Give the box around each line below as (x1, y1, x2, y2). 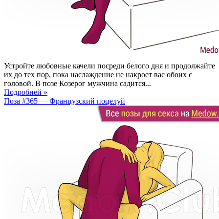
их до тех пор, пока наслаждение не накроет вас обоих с (4, 70, 192, 79)
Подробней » (4, 88, 47, 96)
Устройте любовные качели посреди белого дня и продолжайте (4, 61, 215, 70)
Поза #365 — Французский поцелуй (4, 96, 125, 105)
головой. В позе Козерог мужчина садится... (4, 79, 151, 88)
